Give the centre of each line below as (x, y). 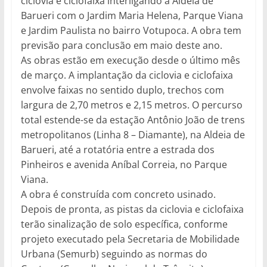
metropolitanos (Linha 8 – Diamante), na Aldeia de (133, 134)
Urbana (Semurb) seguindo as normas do (114, 254)
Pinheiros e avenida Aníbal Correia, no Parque (124, 164)
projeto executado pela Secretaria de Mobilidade (130, 239)
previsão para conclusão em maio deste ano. (121, 45)
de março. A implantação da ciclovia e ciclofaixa (127, 75)
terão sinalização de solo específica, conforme (124, 224)
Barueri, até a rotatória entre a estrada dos (117, 149)
